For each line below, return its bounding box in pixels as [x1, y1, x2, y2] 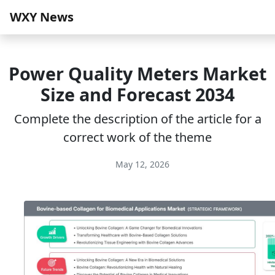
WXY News [10, 9, 74, 25]
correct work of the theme [63, 129, 212, 145]
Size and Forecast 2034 [41, 82, 234, 106]
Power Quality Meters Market [9, 61, 266, 85]
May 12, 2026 [113, 158, 169, 170]
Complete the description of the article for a [14, 110, 261, 127]
